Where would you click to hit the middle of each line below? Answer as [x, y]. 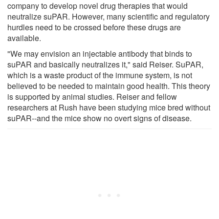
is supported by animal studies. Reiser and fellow [92, 96]
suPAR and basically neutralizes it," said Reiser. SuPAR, [105, 64]
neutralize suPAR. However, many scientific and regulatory [109, 16]
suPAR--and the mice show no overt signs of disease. [99, 118]
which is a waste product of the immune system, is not [100, 75]
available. [24, 38]
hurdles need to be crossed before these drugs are [94, 27]
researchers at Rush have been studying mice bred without [109, 107]
